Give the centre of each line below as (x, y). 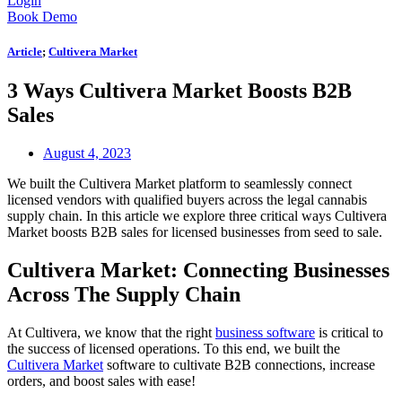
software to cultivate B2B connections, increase (239, 365)
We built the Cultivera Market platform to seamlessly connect (179, 184)
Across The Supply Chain (124, 295)
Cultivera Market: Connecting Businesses (198, 271)
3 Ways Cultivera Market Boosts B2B (179, 91)
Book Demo (42, 17)
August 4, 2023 (87, 153)
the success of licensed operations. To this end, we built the (174, 349)
